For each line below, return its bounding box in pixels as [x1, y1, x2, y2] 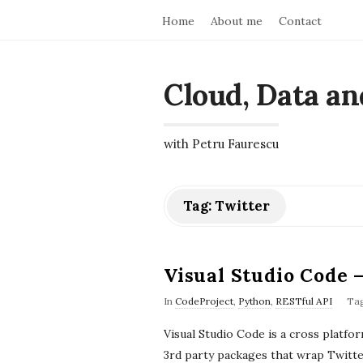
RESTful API [275, 295, 332, 307]
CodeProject [175, 295, 233, 307]
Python [238, 295, 271, 307]
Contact [279, 14, 322, 28]
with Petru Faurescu [164, 136, 279, 152]
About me [211, 14, 263, 28]
